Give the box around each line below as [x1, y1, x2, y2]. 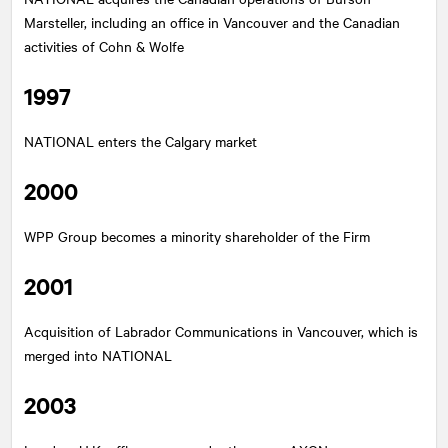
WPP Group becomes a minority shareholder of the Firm [24, 226, 370, 246]
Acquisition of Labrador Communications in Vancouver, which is [24, 321, 418, 341]
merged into [24, 345, 102, 365]
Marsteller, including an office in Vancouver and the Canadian [24, 12, 400, 32]
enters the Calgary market [94, 131, 257, 151]
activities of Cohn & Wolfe [24, 36, 184, 56]
